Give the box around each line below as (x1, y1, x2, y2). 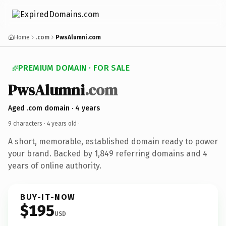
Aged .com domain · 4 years (8, 103, 100, 112)
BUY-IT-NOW (20, 192, 76, 202)
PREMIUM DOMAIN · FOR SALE (18, 63, 130, 73)
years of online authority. (8, 160, 101, 171)
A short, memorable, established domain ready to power (8, 136, 218, 146)
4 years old (47, 120, 77, 127)
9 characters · (8, 120, 47, 127)
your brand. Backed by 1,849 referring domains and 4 (8, 148, 207, 158)
